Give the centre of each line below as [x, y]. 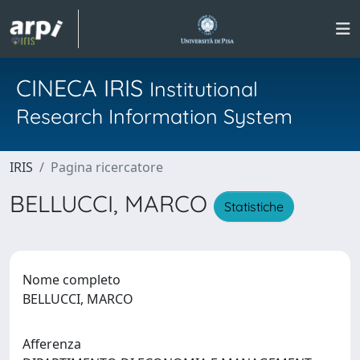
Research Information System [154, 116]
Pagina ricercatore [107, 167]
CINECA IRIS [83, 88]
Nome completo [72, 279]
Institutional [204, 89]
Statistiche [254, 206]
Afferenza [52, 344]
